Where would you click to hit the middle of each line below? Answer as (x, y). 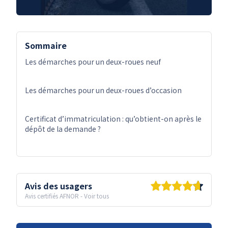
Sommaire (46, 46)
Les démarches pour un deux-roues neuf (93, 62)
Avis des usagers (59, 186)
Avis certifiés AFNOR (52, 196)
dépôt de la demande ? (63, 129)
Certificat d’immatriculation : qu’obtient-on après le (113, 119)
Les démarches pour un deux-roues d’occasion (103, 90)
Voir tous (96, 196)
